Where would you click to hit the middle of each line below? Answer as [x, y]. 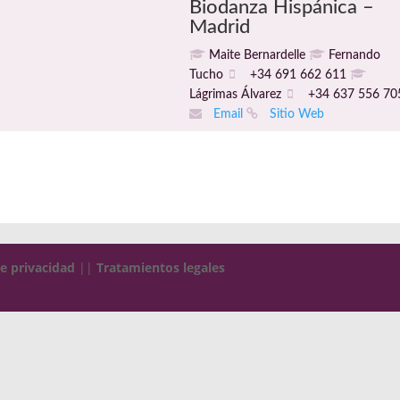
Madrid [219, 27]
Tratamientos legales [161, 267]
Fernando [352, 55]
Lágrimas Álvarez [237, 95]
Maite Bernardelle [257, 55]
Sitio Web [295, 114]
